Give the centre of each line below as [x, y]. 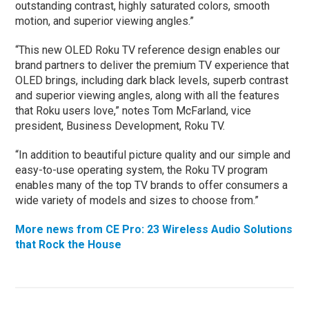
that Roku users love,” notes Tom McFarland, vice [133, 110]
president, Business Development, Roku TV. [120, 126]
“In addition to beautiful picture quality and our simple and [153, 154]
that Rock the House [69, 244]
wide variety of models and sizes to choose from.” [137, 200]
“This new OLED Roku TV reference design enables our [148, 50]
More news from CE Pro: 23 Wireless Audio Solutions [154, 229]
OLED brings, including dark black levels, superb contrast [152, 80]
